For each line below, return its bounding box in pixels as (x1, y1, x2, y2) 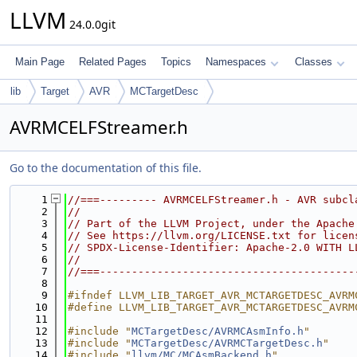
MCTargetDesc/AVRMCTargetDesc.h (131, 337, 323, 349)
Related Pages (79, 56, 147, 68)
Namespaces (206, 56, 266, 68)
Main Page (15, 56, 65, 68)
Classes (295, 56, 332, 68)
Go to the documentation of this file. (10, 160, 202, 175)
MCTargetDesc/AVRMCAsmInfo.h (131, 325, 304, 337)
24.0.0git (66, 17, 116, 32)
